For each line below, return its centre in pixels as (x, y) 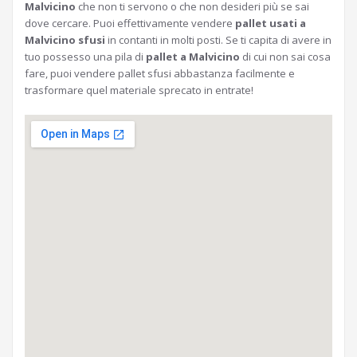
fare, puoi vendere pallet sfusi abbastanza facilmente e (160, 73)
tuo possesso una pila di (85, 57)
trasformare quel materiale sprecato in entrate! (139, 90)
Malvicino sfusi (65, 40)
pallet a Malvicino (193, 57)
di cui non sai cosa (285, 57)
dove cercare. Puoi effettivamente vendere (130, 23)
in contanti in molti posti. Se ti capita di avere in (218, 40)
